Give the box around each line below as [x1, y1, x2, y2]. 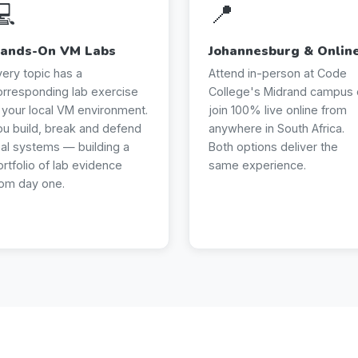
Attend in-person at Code [209, 66, 347, 80]
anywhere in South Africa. [209, 121, 344, 135]
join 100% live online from [209, 102, 347, 117]
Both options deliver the [209, 139, 338, 153]
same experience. [209, 157, 306, 172]
